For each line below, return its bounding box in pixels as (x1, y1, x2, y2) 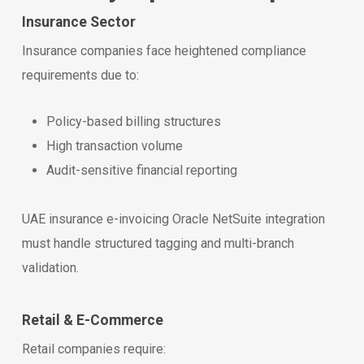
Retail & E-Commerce (21, 311, 163, 328)
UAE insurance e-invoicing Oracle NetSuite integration (21, 210, 325, 227)
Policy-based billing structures (45, 113, 221, 129)
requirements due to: (21, 67, 139, 83)
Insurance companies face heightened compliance (21, 42, 306, 58)
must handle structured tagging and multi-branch (21, 235, 294, 251)
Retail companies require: (21, 340, 166, 357)
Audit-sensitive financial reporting (45, 162, 237, 178)
